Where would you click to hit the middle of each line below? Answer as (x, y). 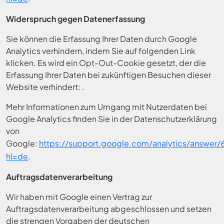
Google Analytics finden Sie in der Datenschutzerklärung (111, 119)
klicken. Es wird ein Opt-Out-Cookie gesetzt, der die (106, 63)
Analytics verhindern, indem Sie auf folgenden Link (101, 51)
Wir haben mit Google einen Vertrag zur (79, 197)
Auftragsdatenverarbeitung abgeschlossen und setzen (109, 209)
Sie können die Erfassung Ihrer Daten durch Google (101, 39)
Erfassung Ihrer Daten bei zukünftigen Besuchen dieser (108, 75)
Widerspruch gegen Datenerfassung (75, 19)
